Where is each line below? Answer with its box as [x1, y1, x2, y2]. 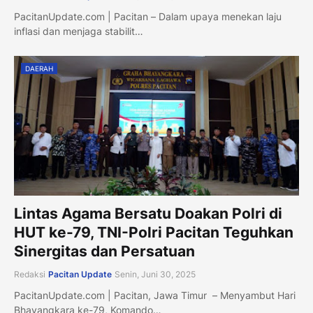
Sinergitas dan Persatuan [14, 242, 195, 260]
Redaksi [14, 269, 45, 279]
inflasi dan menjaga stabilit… [14, 25, 143, 37]
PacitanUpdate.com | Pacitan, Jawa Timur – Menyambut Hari [14, 289, 296, 301]
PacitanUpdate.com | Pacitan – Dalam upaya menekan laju [14, 10, 282, 22]
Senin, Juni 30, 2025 [115, 269, 196, 279]
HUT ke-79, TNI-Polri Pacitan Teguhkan [14, 224, 293, 241]
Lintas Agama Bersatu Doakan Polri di [14, 205, 282, 222]
